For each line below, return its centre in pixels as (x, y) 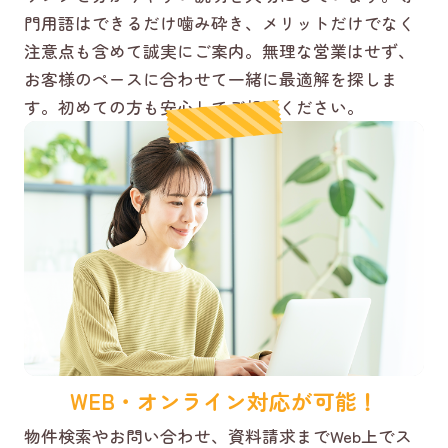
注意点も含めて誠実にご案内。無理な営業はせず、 (219, 51)
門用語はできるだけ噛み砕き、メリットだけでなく (219, 23)
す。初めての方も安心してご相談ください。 (193, 107)
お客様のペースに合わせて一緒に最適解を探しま (210, 79)
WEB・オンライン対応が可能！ (224, 401)
